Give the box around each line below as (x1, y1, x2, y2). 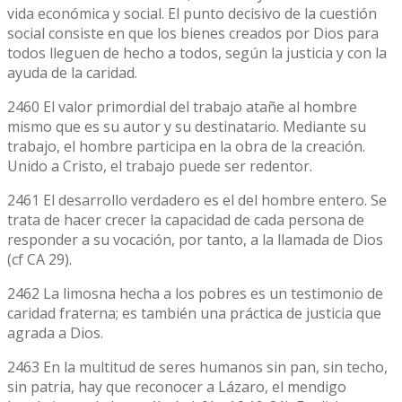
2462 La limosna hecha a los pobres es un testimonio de (7, 283, 383, 303)
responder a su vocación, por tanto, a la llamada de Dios (7, 229, 383, 249)
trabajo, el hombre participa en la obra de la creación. (7, 135, 365, 156)
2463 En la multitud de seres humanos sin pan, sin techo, (7, 356, 388, 377)
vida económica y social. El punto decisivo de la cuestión (7, 3, 377, 23)
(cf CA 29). (7, 249, 72, 269)
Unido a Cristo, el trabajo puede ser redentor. (7, 155, 312, 176)
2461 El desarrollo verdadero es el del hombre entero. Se (7, 189, 387, 210)
